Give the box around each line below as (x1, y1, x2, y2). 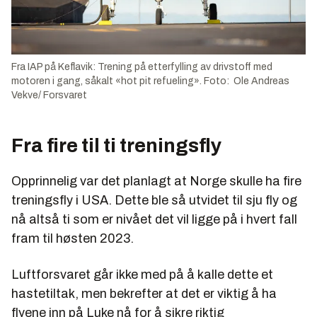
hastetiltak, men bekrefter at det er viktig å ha (11, 287, 277, 301)
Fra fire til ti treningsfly (11, 134, 221, 157)
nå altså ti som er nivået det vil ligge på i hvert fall (11, 212, 297, 227)
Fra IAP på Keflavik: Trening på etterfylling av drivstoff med (11, 62, 272, 73)
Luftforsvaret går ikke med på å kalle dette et (11, 267, 273, 282)
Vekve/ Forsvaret (11, 90, 87, 101)
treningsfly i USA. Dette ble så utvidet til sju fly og (11, 193, 297, 208)
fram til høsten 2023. (11, 231, 134, 246)
